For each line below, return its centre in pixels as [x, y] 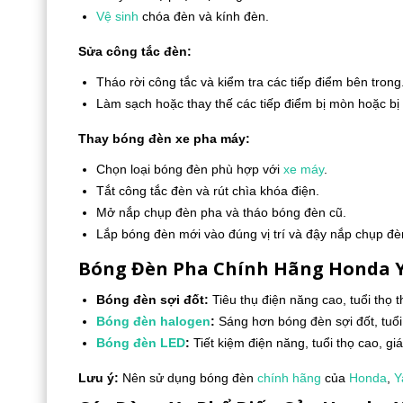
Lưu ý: [99, 378]
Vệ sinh [117, 16]
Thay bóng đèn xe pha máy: [164, 139]
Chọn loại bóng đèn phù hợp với [190, 169]
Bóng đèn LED [141, 343]
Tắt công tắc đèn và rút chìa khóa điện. [208, 191]
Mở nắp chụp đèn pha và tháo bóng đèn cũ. [221, 212]
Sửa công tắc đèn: [135, 51]
